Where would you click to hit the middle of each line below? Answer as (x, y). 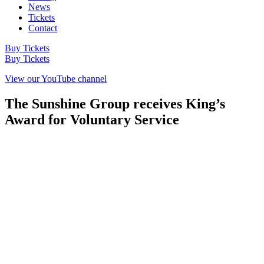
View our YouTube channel (56, 79)
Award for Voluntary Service (92, 119)
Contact (43, 28)
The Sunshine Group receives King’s (115, 103)
